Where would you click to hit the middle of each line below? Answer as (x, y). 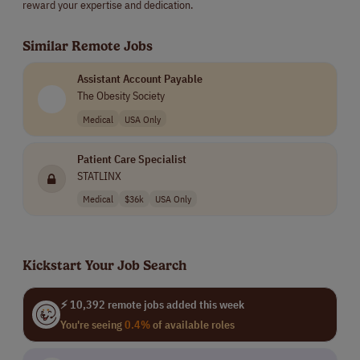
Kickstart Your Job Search (104, 266)
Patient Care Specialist (131, 160)
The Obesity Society (121, 96)
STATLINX (99, 176)
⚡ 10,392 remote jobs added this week (152, 304)
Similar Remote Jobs (88, 45)
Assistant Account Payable (139, 79)
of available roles (192, 324)
